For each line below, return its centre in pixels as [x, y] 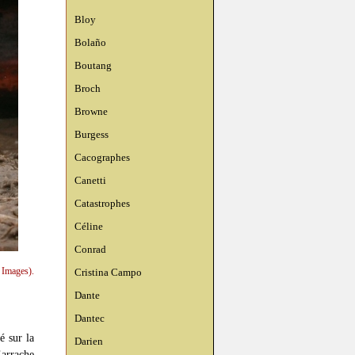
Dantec [90, 318]
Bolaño [90, 42]
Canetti [90, 180]
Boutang [93, 65]
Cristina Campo [108, 272]
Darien [89, 341]
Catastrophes [102, 203]
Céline [89, 226]
